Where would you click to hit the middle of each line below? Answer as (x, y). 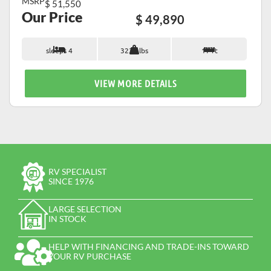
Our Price (52, 17)
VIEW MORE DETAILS (135, 83)
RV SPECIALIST (77, 172)
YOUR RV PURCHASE (90, 256)
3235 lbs (135, 51)
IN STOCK (67, 219)
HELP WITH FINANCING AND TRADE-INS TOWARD (149, 247)
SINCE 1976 (71, 181)
